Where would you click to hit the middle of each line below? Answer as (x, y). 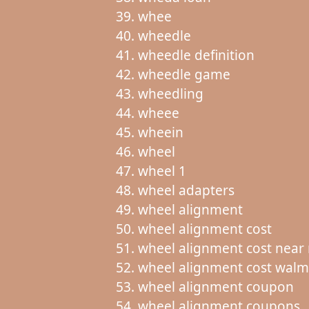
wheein (160, 132)
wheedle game (184, 74)
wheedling (170, 93)
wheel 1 (162, 171)
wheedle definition (196, 55)
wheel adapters (186, 190)
